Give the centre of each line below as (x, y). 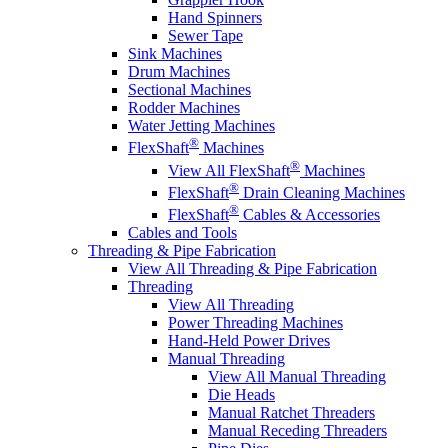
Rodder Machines (184, 108)
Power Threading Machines (255, 323)
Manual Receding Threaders (297, 431)
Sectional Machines (189, 90)
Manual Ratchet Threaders (291, 413)
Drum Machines (179, 72)
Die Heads (241, 395)
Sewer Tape (205, 36)
